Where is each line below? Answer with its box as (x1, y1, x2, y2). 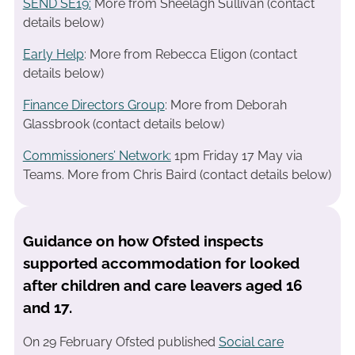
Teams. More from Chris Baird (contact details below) (22, 167, 331, 183)
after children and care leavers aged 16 (22, 276, 303, 294)
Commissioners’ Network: (22, 148, 171, 164)
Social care (218, 334, 284, 350)
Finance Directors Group (22, 97, 165, 113)
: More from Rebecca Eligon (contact (83, 47, 297, 63)
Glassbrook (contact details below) (22, 116, 224, 132)
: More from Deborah (164, 97, 287, 113)
